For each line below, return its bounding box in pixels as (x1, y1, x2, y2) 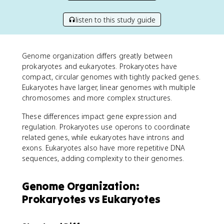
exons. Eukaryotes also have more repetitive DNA (22, 143, 185, 152)
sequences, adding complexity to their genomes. (22, 153, 184, 163)
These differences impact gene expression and (22, 111, 176, 121)
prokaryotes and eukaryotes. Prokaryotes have (22, 61, 177, 71)
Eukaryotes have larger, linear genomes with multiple (22, 82, 195, 92)
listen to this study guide (75, 14, 155, 24)
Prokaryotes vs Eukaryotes (22, 192, 160, 206)
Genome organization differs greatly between (22, 51, 172, 60)
